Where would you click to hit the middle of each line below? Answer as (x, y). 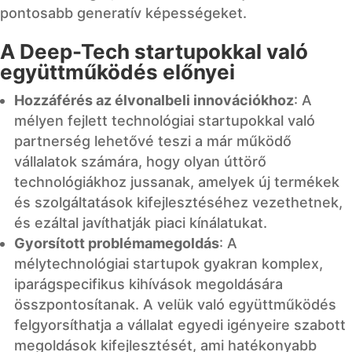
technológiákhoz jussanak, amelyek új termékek (177, 181)
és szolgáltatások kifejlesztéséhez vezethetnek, (178, 202)
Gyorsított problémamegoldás (117, 243)
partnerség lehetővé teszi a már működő (153, 141)
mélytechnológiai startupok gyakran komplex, (169, 263)
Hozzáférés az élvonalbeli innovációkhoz (154, 100)
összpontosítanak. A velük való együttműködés (175, 304)
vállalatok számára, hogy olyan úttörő (140, 161)
